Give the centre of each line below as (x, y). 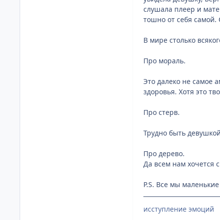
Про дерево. (164, 153)
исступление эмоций (179, 209)
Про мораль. (165, 60)
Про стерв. (162, 112)
